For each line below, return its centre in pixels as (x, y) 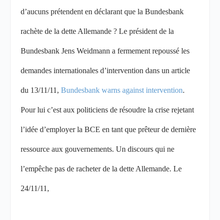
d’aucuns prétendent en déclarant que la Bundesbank (102, 12)
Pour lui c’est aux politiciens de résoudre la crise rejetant (108, 110)
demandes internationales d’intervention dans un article (106, 71)
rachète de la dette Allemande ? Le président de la (97, 31)
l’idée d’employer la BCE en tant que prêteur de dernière (109, 130)
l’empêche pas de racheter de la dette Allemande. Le (101, 169)
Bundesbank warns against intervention (122, 90)
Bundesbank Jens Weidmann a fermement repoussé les (105, 51)
